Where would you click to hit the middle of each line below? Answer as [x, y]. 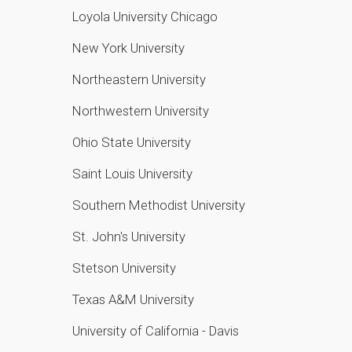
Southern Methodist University [160, 205]
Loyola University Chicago [147, 16]
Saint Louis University [134, 173]
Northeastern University [141, 79]
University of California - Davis [157, 330]
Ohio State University [133, 142]
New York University [130, 48]
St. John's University [130, 236]
